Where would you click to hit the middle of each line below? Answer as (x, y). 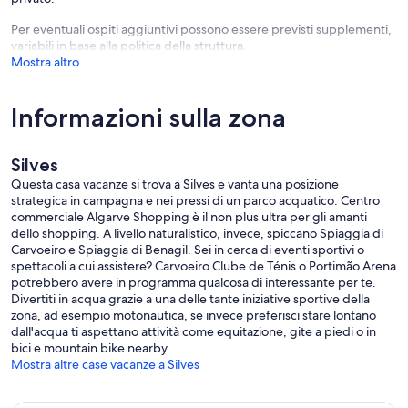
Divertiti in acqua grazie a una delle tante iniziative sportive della (190, 299)
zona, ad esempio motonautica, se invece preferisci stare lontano (194, 316)
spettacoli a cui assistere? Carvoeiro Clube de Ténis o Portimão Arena (204, 266)
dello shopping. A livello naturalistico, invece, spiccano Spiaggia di (197, 234)
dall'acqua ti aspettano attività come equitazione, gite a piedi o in (194, 332)
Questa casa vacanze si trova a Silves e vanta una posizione (175, 184)
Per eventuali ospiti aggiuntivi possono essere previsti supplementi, (201, 30)
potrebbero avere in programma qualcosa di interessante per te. (194, 283)
